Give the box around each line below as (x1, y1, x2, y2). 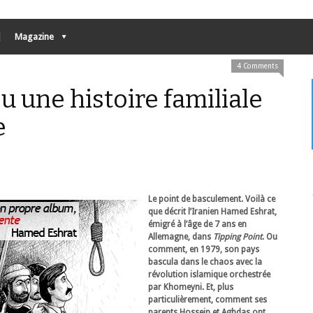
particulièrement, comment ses (148, 295, 267, 305)
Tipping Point (213, 232, 262, 242)
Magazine (15, 31, 54, 42)
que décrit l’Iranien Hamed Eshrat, (148, 207, 277, 217)
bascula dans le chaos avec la (148, 257, 262, 267)
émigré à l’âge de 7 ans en (148, 219, 247, 229)
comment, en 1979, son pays (148, 245, 259, 254)
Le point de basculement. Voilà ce (148, 194, 275, 204)
